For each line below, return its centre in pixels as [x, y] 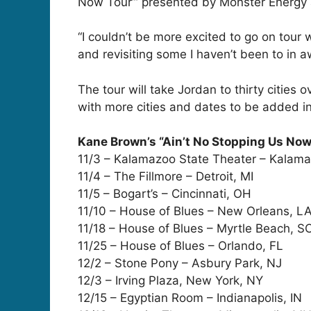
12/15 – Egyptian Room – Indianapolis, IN [190, 298]
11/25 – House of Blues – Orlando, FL [180, 246]
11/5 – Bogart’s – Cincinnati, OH [165, 194]
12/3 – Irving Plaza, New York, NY [170, 281]
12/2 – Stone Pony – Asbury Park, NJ [180, 263]
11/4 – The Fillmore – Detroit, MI [166, 177]
